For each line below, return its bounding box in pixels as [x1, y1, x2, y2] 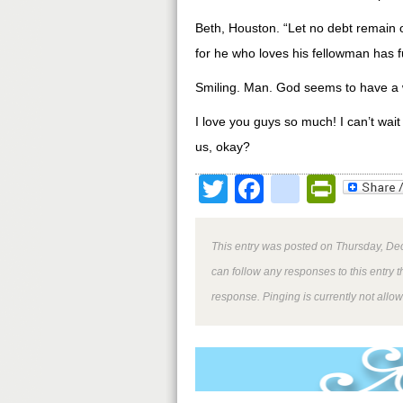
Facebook [264, 173, 391, 205]
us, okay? [195, 139, 250, 154]
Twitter [228, 173, 313, 205]
